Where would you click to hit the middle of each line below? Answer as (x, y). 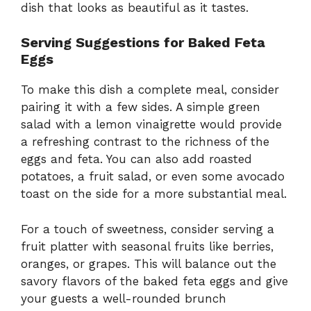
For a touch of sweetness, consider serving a (148, 229)
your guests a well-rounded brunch (124, 298)
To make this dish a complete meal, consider (150, 90)
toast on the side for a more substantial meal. (154, 194)
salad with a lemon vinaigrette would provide (151, 125)
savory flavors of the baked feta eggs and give (154, 281)
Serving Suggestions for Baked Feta (143, 43)
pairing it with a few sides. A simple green (141, 107)
